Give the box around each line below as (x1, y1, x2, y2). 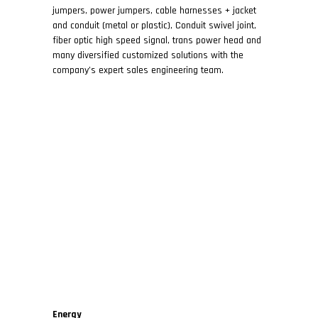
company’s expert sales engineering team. (53, 64, 224, 77)
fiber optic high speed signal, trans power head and (53, 34, 261, 47)
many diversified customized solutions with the (53, 49, 243, 62)
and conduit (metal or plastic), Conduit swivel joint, (53, 19, 256, 32)
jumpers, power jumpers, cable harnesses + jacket (53, 4, 256, 17)
